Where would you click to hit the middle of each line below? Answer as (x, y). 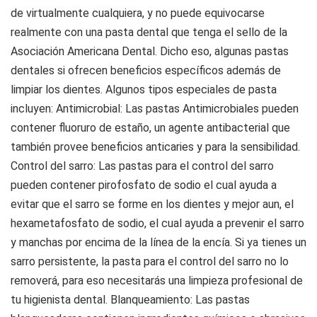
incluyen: (33, 109)
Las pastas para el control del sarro (185, 166)
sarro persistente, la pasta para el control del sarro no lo (150, 261)
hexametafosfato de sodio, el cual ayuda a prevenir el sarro (157, 223)
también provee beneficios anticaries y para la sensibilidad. (155, 147)
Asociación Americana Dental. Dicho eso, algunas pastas (150, 51)
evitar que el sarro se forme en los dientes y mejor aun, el (152, 204)
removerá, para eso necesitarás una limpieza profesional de (157, 281)
